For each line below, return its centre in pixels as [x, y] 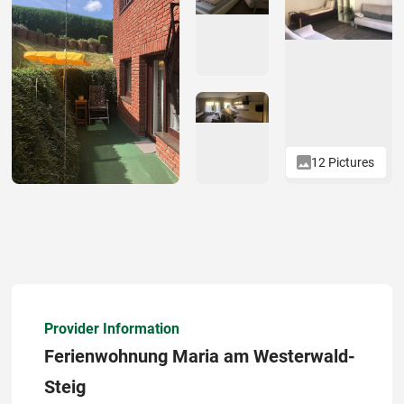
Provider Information [112, 329]
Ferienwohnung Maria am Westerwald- [200, 357]
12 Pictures [343, 162]
